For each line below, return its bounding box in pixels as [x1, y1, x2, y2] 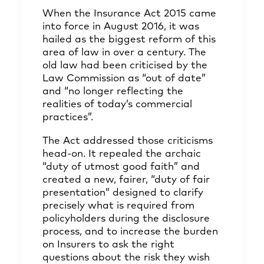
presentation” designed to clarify [42, 188, 203, 198]
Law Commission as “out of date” [42, 74, 206, 84]
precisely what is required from [42, 201, 194, 211]
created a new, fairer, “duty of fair [42, 175, 210, 185]
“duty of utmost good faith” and [42, 162, 200, 172]
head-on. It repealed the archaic [42, 149, 201, 159]
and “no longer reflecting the [42, 87, 183, 97]
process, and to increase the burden [42, 227, 218, 237]
